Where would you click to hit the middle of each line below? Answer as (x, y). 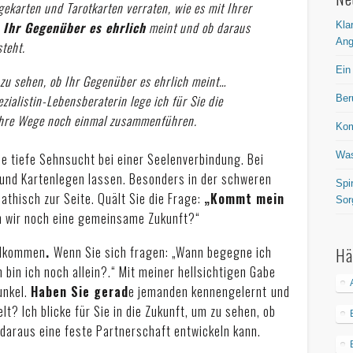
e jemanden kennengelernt (198, 291)
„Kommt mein (245, 198)
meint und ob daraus (199, 27)
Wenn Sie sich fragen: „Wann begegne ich (163, 252)
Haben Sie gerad (80, 291)
